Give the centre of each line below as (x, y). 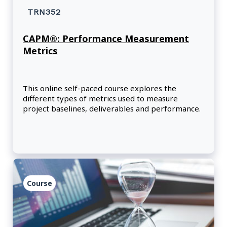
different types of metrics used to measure (100, 99)
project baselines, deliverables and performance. (112, 109)
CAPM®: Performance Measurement (106, 39)
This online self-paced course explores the (100, 88)
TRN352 (44, 12)
